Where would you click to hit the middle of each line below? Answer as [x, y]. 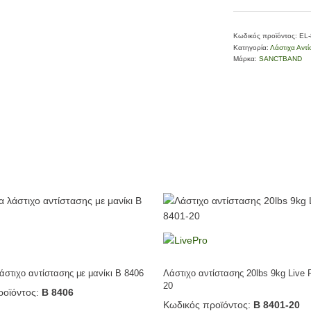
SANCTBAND [280, 59]
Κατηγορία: [252, 47]
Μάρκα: [246, 59]
